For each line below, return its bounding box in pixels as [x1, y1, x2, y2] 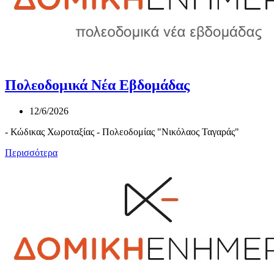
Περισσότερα [5, 147, 57, 158]
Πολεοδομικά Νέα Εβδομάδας [5, 77, 190, 94]
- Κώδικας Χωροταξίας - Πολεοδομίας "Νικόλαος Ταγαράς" [5, 127, 239, 138]
